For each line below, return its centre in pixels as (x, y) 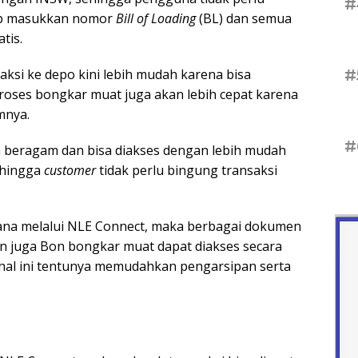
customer (70, 171)
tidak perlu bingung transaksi (187, 171)
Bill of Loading (156, 19)
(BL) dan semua (244, 19)
